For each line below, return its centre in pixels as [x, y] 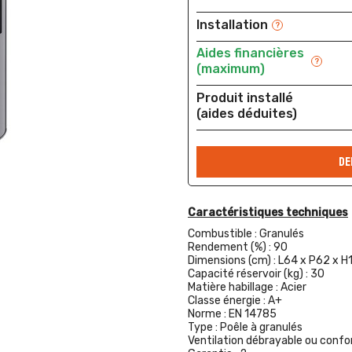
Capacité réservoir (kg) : [249, 274]
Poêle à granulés [261, 327]
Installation [232, 24]
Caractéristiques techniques [268, 213]
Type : [204, 327]
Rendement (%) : [231, 247]
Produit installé [245, 97]
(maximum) [231, 69]
